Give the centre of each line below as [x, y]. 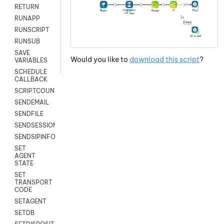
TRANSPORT [33, 182]
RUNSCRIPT [32, 30]
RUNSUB [27, 41]
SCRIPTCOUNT [36, 91]
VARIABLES [31, 60]
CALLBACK [31, 79]
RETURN [27, 7]
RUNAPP [27, 18]
